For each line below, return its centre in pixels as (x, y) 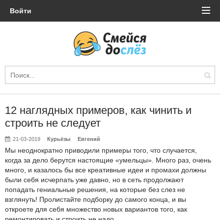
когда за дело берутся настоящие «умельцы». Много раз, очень (108, 160)
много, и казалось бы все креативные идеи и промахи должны (106, 170)
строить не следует (53, 123)
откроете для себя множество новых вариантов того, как (96, 209)
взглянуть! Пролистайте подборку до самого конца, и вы (96, 199)
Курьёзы (59, 139)
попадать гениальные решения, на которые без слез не (95, 190)
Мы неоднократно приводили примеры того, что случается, (101, 150)
